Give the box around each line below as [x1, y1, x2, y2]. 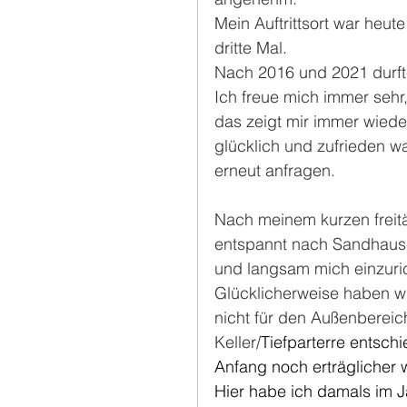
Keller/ [214, 332, 261, 353]
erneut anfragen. [214, 160, 335, 182]
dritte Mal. [214, 37, 287, 59]
